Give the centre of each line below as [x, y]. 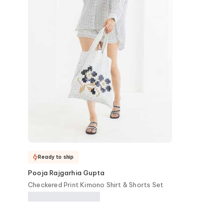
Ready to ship [56, 157]
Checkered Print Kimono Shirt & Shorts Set [96, 185]
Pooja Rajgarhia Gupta [66, 173]
